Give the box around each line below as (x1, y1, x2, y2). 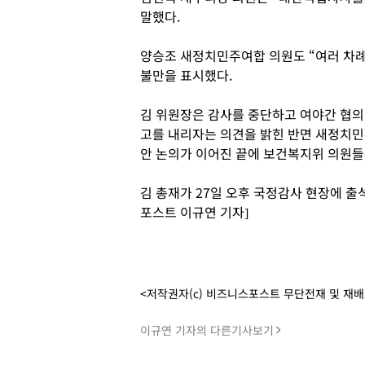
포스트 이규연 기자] (140, 202, 248, 222)
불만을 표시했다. (140, 65, 232, 85)
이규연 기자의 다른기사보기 (140, 322, 274, 338)
